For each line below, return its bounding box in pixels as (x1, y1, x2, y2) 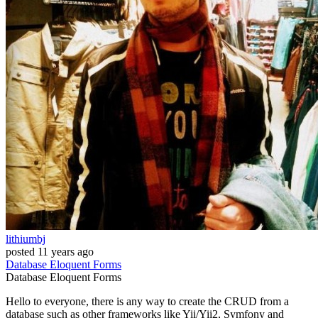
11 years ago (38, 246, 94, 258)
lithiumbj (6, 233, 45, 246)
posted (6, 246, 35, 258)
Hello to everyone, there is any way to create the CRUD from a (6, 295, 289, 308)
